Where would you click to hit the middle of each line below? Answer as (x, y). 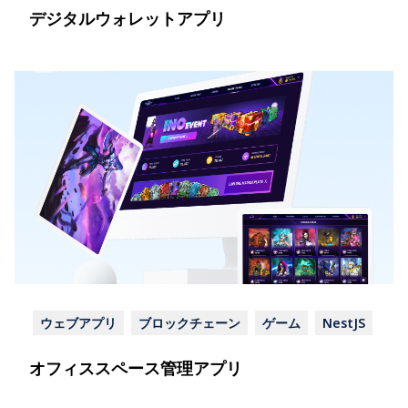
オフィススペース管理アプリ (136, 368)
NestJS (344, 323)
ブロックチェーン (189, 323)
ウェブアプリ (78, 323)
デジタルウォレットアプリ (127, 18)
